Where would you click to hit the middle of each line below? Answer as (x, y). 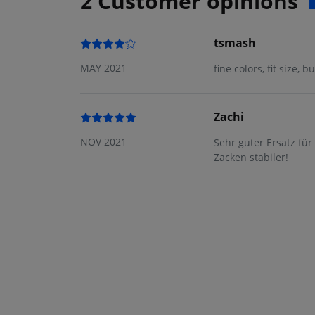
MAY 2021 (103, 68)
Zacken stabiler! (251, 157)
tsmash (235, 43)
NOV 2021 (103, 142)
